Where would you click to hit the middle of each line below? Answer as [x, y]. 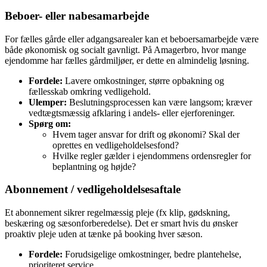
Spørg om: [50, 123]
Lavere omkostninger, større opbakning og [143, 80]
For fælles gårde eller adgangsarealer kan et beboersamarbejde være [132, 39]
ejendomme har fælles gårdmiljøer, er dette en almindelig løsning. [127, 60]
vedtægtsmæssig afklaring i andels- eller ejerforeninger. [132, 113]
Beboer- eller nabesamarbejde [77, 15]
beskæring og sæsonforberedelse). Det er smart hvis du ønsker [121, 223]
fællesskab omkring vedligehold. [90, 91]
